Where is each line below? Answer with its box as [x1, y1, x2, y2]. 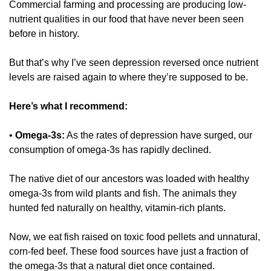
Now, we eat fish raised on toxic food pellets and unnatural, [9, 232, 260, 243]
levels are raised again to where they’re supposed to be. [9, 72, 250, 83]
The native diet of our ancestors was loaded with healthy [9, 174, 249, 184]
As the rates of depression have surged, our [65, 130, 252, 141]
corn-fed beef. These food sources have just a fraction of [9, 246, 248, 257]
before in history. [9, 28, 82, 39]
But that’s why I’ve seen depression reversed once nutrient [9, 57, 258, 68]
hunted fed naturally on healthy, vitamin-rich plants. [9, 203, 228, 214]
